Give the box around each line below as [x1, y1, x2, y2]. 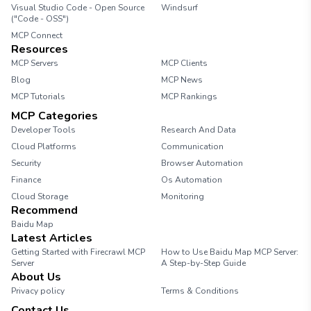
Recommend [11, 203, 78, 218]
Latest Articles [11, 230, 92, 246]
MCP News [161, 74, 203, 85]
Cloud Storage [11, 191, 68, 202]
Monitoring [161, 191, 204, 202]
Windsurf [161, 2, 198, 13]
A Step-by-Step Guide [161, 258, 246, 269]
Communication [161, 141, 224, 152]
